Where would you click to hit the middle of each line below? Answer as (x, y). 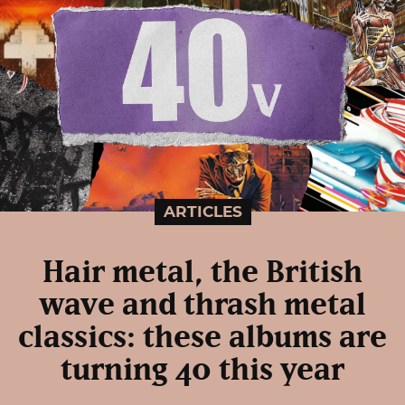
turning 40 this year (202, 370)
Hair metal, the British (202, 273)
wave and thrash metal (202, 305)
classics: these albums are (202, 338)
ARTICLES (202, 211)
